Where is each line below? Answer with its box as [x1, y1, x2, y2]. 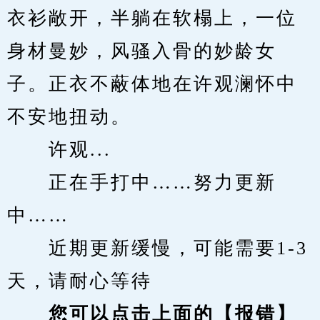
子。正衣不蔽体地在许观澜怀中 [7, 74, 297, 94]
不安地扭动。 [7, 106, 131, 127]
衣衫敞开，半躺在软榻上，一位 [7, 8, 297, 29]
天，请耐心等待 [7, 271, 152, 291]
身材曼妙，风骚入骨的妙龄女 [7, 41, 276, 61]
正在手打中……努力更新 [7, 172, 276, 193]
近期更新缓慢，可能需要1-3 [7, 238, 308, 259]
